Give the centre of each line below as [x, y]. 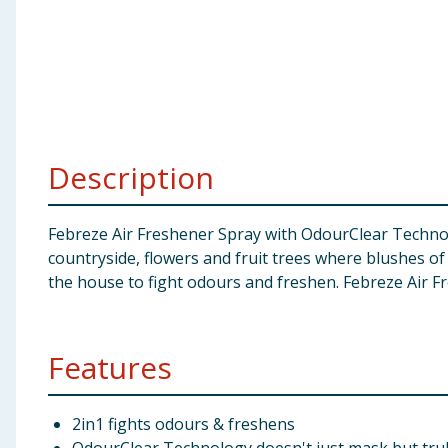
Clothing [43, 74]
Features [110, 367]
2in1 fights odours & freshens [183, 424]
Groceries [46, 123]
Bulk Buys [46, 172]
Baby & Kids [54, 25]
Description [131, 177]
